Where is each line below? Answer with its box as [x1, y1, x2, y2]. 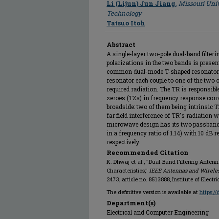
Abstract [107, 40, 135, 49]
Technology [107, 9, 142, 18]
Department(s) [107, 198, 155, 207]
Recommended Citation [107, 148, 189, 157]
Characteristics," [107, 167, 149, 174]
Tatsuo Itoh [107, 19, 145, 27]
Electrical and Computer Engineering [107, 208, 209, 216]
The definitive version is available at [107, 188, 199, 196]
